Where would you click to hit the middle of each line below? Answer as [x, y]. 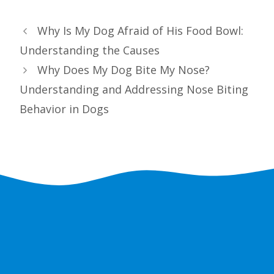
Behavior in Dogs [64, 109]
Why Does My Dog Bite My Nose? [123, 70]
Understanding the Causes [90, 50]
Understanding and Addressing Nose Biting [134, 90]
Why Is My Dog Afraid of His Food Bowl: [140, 31]
